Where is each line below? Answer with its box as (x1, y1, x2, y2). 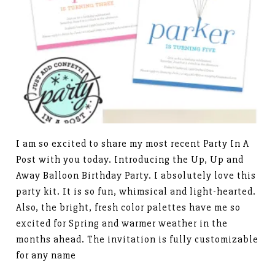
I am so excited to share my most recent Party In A (16, 137, 250, 150)
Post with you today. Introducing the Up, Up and (16, 153, 244, 166)
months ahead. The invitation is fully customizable (16, 233, 259, 246)
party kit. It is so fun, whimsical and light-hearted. (16, 185, 257, 198)
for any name (16, 249, 77, 262)
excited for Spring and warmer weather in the (16, 217, 228, 230)
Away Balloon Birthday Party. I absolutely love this (16, 169, 257, 182)
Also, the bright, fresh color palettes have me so (16, 201, 241, 214)
